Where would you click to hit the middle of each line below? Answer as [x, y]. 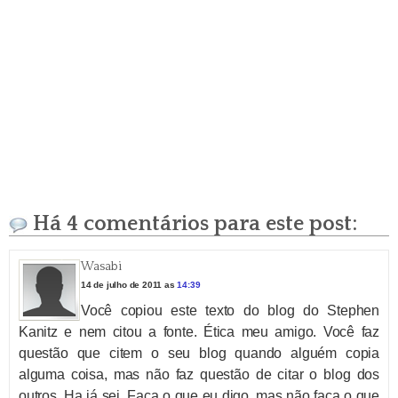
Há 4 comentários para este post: [192, 224]
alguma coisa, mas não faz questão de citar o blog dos [199, 374]
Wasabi [101, 267]
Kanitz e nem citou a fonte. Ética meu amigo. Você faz [199, 332]
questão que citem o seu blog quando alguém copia [199, 353]
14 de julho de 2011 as [129, 285]
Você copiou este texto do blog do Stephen [230, 310]
